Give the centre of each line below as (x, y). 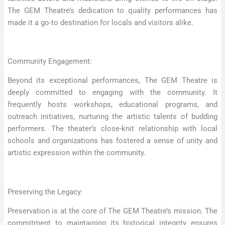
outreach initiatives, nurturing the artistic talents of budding (113, 117)
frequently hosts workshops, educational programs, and (113, 105)
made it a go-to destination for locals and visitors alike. (100, 22)
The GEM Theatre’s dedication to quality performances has (113, 10)
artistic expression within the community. (77, 153)
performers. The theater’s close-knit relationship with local (113, 129)
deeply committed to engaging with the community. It (113, 93)
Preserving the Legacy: (45, 192)
